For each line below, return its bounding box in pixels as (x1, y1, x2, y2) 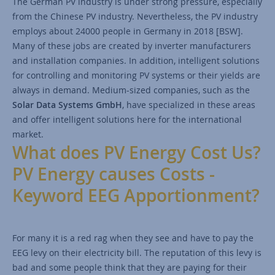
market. (12, 128, 44, 140)
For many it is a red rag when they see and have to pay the (12, 231, 254, 244)
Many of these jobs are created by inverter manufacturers (12, 39, 251, 52)
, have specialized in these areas (122, 98, 255, 110)
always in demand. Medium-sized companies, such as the (12, 83, 250, 96)
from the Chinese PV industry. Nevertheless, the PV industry (12, 10, 258, 22)
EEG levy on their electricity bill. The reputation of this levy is (12, 246, 261, 258)
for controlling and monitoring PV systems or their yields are (12, 69, 260, 81)
